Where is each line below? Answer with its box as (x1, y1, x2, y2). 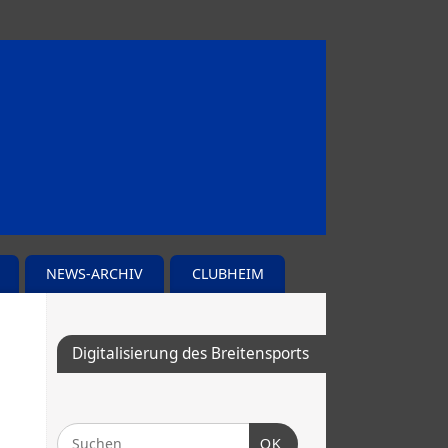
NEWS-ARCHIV (45, 264, 143, 284)
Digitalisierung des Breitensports (72, 343, 309, 365)
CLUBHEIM (191, 264, 264, 284)
